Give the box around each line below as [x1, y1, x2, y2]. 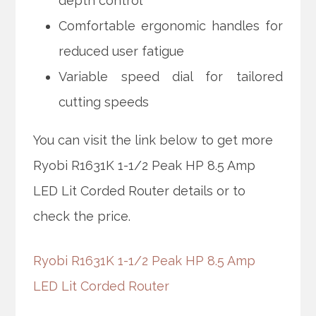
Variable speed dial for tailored [59, 68, 283, 84]
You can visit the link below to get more [33, 132, 274, 147]
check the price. [33, 208, 131, 224]
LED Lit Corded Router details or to [33, 183, 246, 198]
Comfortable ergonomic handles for [59, 18, 283, 33]
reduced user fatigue [59, 43, 185, 59]
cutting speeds [59, 94, 150, 109]
